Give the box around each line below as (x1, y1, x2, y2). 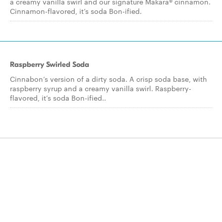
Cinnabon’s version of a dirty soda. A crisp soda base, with (10, 74, 207, 84)
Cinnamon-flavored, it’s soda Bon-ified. (10, 6, 142, 16)
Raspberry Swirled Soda (10, 60, 89, 69)
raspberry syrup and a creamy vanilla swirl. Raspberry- (10, 83, 191, 93)
